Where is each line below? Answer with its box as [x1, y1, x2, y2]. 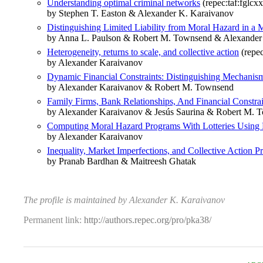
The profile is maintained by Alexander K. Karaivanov [23, 195, 225, 205]
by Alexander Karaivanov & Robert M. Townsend [47, 82, 234, 93]
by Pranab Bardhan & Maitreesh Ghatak [47, 156, 196, 167]
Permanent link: [23, 215, 84, 225]
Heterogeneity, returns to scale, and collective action [47, 47, 239, 58]
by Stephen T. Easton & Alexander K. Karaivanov [47, 8, 234, 19]
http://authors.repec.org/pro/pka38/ [84, 215, 211, 225]
